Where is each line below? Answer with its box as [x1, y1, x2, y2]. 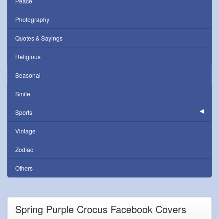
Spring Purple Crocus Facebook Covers [15, 202, 186, 216]
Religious [15, 52, 41, 61]
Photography [15, 15, 49, 23]
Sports [15, 108, 32, 116]
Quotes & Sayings [15, 34, 63, 42]
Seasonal [15, 71, 41, 79]
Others [15, 164, 33, 172]
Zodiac [15, 145, 33, 153]
